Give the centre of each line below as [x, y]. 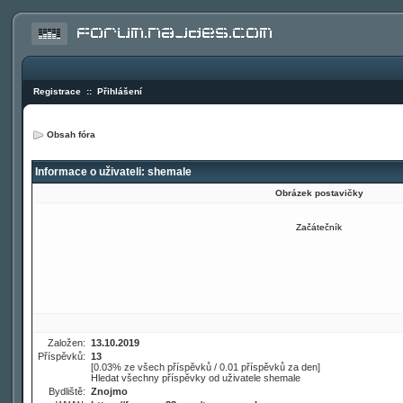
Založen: [68, 343]
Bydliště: [68, 391]
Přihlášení [120, 91]
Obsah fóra [71, 134]
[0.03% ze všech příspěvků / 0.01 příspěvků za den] [206, 367]
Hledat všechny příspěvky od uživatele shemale [196, 378]
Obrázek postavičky [319, 193]
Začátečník [319, 227]
